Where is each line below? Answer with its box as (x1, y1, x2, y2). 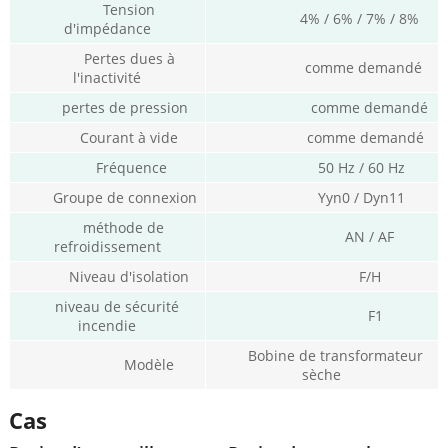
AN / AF (249, 227, 395, 247)
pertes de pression (26, 98, 189, 118)
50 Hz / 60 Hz (238, 158, 406, 178)
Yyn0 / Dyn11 (238, 188, 406, 208)
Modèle (40, 355, 175, 375)
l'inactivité (73, 68, 142, 88)
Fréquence (47, 158, 167, 178)
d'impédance (63, 19, 151, 39)
